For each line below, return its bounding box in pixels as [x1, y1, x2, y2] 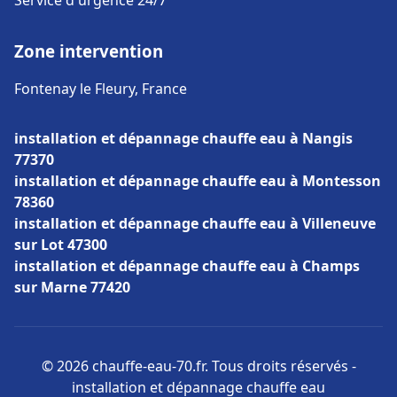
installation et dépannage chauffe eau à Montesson [14, 171, 381, 191]
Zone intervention [14, 40, 163, 62]
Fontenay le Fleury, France [14, 79, 187, 98]
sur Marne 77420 [14, 277, 130, 297]
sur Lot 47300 [14, 235, 107, 254]
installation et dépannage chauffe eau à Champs [14, 256, 360, 276]
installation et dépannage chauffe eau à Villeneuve [14, 214, 376, 233]
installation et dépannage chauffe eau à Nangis [14, 128, 353, 148]
